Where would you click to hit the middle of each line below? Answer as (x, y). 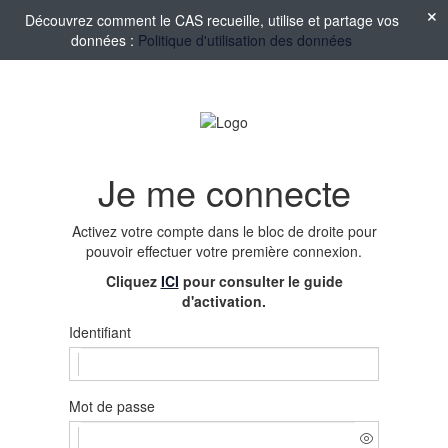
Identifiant (100, 332)
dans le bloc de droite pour (292, 231)
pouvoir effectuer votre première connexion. (224, 251)
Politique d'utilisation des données (245, 40)
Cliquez (133, 281)
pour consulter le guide (260, 281)
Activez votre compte (139, 231)
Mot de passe (112, 406)
